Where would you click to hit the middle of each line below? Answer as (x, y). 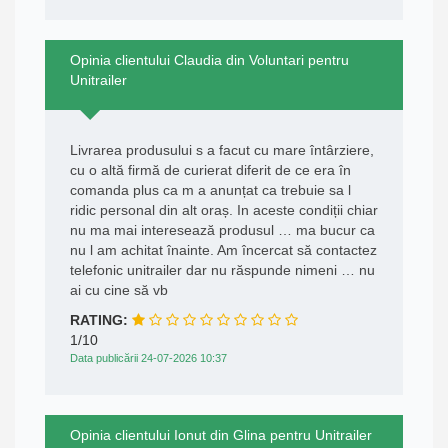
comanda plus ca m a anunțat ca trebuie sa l (210, 190)
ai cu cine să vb (119, 290)
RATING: (101, 320)
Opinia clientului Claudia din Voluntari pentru (209, 60)
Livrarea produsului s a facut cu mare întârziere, (222, 150)
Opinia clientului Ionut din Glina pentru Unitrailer (221, 435)
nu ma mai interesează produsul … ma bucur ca (222, 230)
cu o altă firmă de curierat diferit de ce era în (210, 170)
